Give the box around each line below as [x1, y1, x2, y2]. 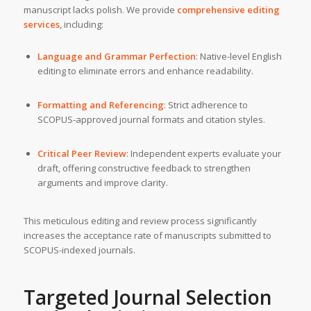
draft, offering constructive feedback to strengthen [37, 161, 251, 174]
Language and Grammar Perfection [37, 49, 196, 62]
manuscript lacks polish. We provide [23, 3, 177, 16]
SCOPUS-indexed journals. [23, 243, 135, 256]
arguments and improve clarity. [37, 176, 168, 189]
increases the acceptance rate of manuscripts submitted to [23, 228, 271, 242]
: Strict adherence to [163, 98, 248, 111]
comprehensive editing [176, 3, 280, 16]
